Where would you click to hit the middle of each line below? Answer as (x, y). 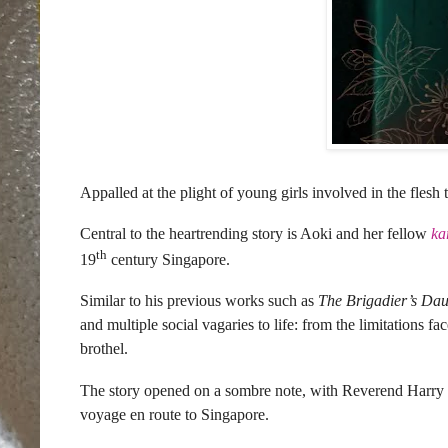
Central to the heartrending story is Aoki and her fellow (255, 234)
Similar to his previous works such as (199, 301)
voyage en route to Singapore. (174, 414)
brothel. (104, 349)
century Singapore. (168, 259)
